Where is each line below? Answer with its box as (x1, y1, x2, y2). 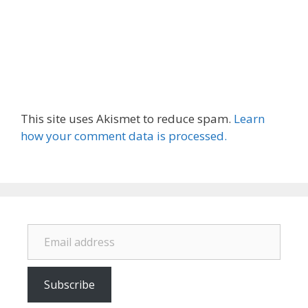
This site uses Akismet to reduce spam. (21, 111, 234, 126)
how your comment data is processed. (21, 128, 227, 144)
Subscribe (44, 276, 95, 292)
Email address (27, 214, 71, 231)
